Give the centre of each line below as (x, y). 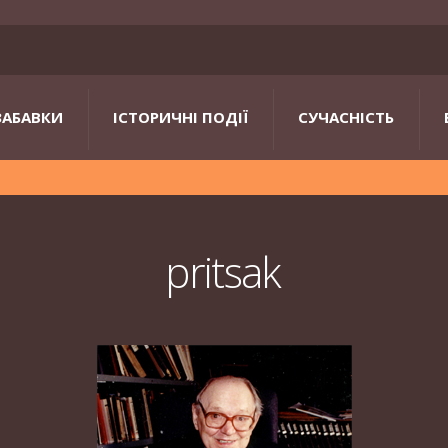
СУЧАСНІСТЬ (346, 117)
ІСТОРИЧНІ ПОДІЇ (180, 117)
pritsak (223, 272)
